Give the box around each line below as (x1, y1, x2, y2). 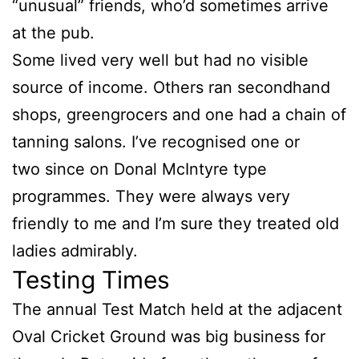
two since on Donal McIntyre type (12, 159, 267, 179)
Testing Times (12, 264, 170, 294)
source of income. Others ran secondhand (12, 77, 330, 97)
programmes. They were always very (12, 186, 290, 206)
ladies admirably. (12, 240, 138, 260)
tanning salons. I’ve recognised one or (12, 131, 300, 151)
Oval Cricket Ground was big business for (12, 326, 325, 346)
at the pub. (12, 22, 95, 42)
